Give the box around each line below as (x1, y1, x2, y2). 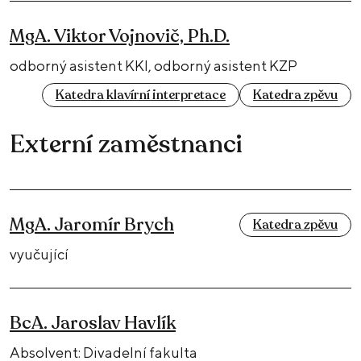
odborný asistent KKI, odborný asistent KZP (10, 56, 297, 74)
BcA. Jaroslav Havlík (10, 310, 176, 335)
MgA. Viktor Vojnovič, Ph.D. (10, 23, 230, 48)
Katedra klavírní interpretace (56, 85, 226, 104)
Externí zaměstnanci (10, 127, 243, 161)
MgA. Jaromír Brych (10, 212, 174, 237)
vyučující (10, 245, 68, 263)
